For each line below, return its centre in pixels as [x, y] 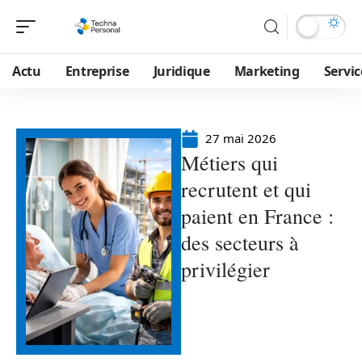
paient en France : [257, 216]
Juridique [181, 71]
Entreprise [97, 71]
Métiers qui [229, 162]
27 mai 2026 [241, 138]
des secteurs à [240, 242]
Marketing [267, 71]
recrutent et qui [246, 189]
